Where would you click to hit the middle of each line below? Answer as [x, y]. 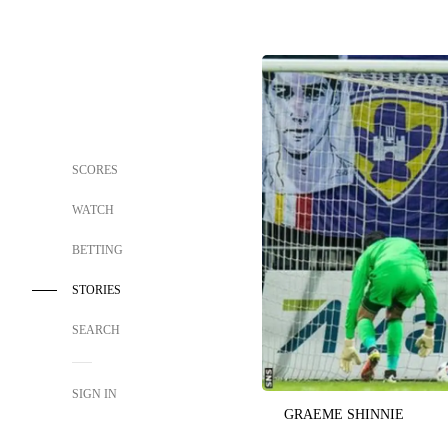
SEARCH [97, 330]
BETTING [97, 250]
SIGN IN [94, 394]
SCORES [95, 170]
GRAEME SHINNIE [344, 414]
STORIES [96, 290]
